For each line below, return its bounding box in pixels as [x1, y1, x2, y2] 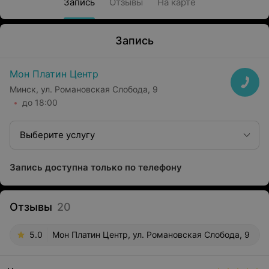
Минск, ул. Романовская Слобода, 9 [10, 83, 158, 94]
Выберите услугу [20, 129, 95, 141]
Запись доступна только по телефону [10, 162, 182, 173]
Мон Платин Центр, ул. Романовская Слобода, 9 [52, 229, 250, 240]
